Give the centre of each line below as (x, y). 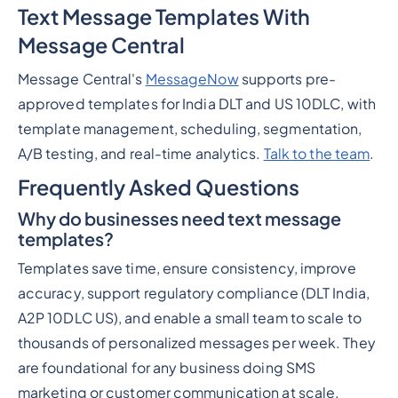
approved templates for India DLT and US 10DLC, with (196, 103)
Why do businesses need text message (179, 219)
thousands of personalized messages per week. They (196, 343)
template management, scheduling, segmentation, (190, 128)
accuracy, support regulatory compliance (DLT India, (193, 294)
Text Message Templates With (163, 16)
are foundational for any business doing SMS (167, 368)
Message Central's (81, 79)
